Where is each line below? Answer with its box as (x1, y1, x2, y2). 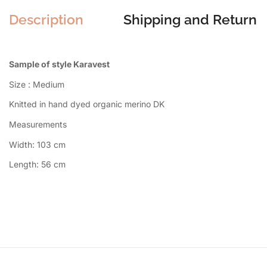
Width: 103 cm (9, 139, 66, 150)
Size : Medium (9, 79, 64, 89)
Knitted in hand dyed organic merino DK (9, 99, 164, 110)
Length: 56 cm (9, 159, 66, 170)
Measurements (9, 119, 67, 129)
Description (9, 11, 83, 28)
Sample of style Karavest (9, 59, 110, 70)
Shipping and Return (123, 11, 257, 28)
